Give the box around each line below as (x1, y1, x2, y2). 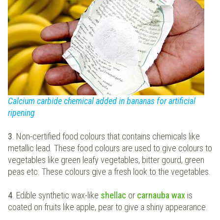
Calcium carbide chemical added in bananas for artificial (8, 96, 195, 107)
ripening (8, 108, 35, 118)
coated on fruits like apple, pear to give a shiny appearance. (8, 202, 208, 213)
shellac (101, 190, 128, 201)
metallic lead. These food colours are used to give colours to (8, 143, 212, 154)
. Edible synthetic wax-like (12, 190, 101, 201)
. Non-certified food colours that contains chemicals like (12, 131, 200, 142)
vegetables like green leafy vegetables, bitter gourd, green (8, 155, 204, 165)
